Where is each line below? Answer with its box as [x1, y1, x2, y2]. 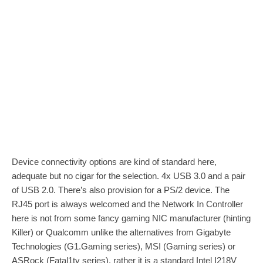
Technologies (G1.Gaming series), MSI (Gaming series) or [12, 241, 235, 252]
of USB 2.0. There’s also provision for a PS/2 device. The [12, 185, 230, 195]
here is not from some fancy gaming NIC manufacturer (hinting [12, 213, 251, 224]
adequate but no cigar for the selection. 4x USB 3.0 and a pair [12, 171, 245, 181]
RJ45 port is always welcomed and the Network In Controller [12, 199, 243, 210]
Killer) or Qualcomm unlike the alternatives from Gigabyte [12, 227, 231, 238]
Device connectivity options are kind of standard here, [12, 157, 217, 167]
